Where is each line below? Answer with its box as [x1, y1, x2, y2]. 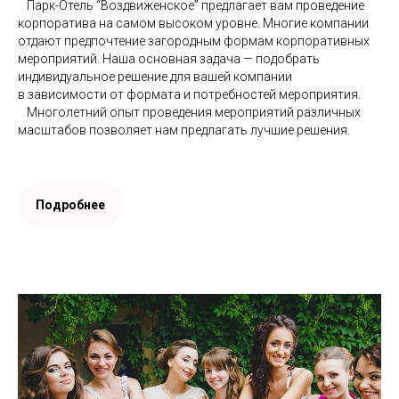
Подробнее [36, 197, 105, 212]
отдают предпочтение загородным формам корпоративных [18, 33, 370, 48]
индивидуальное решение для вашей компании [18, 69, 292, 84]
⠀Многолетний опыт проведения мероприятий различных [18, 104, 361, 119]
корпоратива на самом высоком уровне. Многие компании [18, 15, 369, 30]
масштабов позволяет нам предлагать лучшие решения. [18, 122, 350, 137]
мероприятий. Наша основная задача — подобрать [18, 51, 320, 66]
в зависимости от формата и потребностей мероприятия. [18, 86, 361, 102]
